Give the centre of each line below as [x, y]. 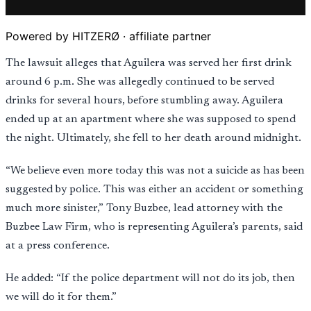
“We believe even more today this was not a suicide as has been [155, 171]
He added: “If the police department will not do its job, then [150, 279]
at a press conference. [58, 246]
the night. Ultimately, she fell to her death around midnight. [153, 138]
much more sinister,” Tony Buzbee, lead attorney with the [144, 209]
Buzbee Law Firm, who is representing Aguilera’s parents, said [154, 227]
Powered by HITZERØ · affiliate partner [108, 36]
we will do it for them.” [61, 297]
